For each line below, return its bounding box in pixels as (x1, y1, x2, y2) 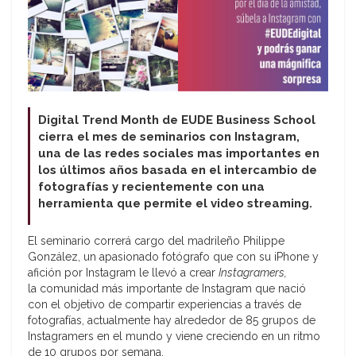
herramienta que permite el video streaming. (38, 196, 312, 211)
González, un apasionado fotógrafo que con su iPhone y (28, 250, 319, 264)
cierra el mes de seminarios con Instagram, (38, 130, 300, 145)
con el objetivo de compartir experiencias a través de (28, 298, 301, 311)
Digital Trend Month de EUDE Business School (38, 113, 315, 128)
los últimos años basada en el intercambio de (38, 163, 317, 178)
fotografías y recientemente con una (38, 180, 265, 195)
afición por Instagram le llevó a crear (28, 266, 219, 280)
